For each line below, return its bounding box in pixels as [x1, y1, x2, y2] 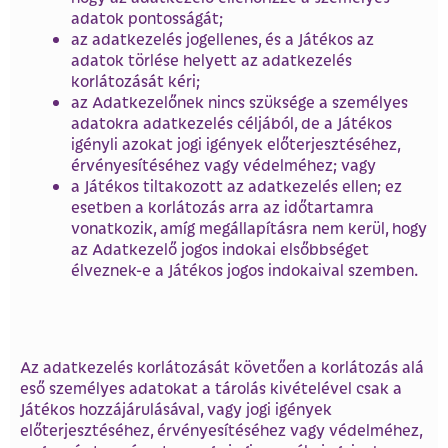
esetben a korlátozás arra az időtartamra [71, 196, 374, 218]
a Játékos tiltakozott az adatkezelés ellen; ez [71, 175, 402, 197]
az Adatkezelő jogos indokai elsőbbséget [71, 238, 369, 260]
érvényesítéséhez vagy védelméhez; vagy [71, 154, 376, 176]
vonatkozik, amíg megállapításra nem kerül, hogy [71, 217, 427, 239]
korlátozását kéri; [71, 70, 200, 92]
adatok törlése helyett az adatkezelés [71, 49, 352, 71]
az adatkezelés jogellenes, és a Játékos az [71, 28, 374, 50]
